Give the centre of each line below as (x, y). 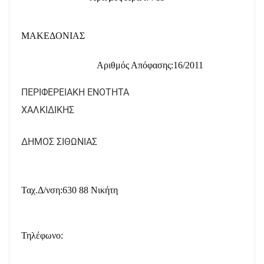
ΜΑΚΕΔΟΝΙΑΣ (53, 36)
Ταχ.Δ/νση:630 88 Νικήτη (70, 190)
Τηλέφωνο (41, 235)
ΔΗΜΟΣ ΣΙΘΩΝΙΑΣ (59, 142)
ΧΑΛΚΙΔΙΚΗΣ (48, 110)
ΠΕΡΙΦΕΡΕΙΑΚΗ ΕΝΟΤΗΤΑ (75, 92)
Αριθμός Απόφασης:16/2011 (150, 65)
